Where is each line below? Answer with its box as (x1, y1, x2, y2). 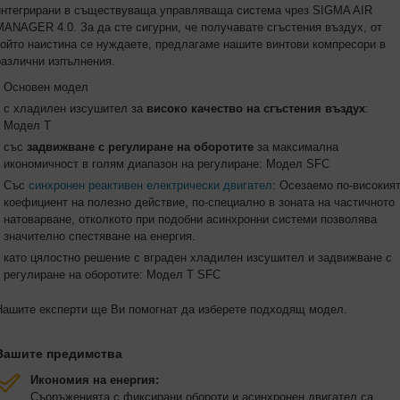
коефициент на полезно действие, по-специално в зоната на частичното (4, 196, 395, 209)
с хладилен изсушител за (4, 102, 146, 115)
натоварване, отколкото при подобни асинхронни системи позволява (4, 212, 377, 226)
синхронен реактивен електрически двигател (29, 179, 272, 192)
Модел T (4, 119, 51, 132)
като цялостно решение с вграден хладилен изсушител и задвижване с (4, 251, 392, 264)
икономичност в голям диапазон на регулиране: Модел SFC (4, 157, 329, 171)
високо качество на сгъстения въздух (146, 102, 365, 115)
